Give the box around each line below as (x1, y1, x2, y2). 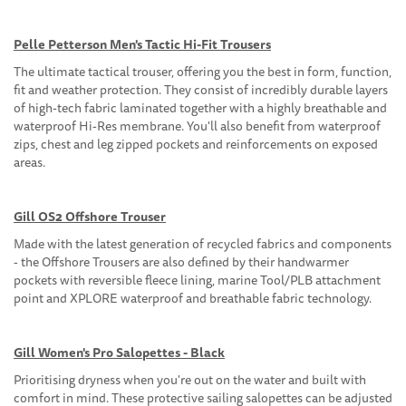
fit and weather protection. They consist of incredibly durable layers (14, 80, 388, 101)
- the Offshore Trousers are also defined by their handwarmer (14, 252, 349, 273)
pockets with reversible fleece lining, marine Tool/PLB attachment (14, 270, 381, 291)
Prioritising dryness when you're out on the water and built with (14, 370, 366, 391)
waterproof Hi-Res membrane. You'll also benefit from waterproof (14, 116, 381, 137)
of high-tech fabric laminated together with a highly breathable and (14, 98, 387, 119)
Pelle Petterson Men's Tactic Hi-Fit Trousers (14, 34, 271, 55)
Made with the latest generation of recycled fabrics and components (14, 234, 391, 255)
